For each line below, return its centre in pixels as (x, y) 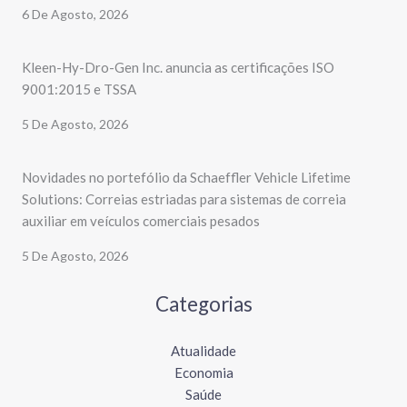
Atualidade (203, 350)
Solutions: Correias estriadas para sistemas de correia (184, 199)
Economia (203, 372)
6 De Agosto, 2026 (75, 15)
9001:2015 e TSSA (79, 89)
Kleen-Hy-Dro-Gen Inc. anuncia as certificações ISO (178, 68)
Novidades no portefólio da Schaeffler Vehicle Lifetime (186, 178)
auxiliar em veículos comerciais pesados (141, 221)
